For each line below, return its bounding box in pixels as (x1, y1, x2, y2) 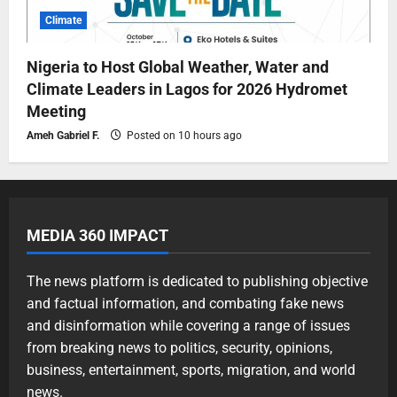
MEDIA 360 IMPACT (27, 226, 168, 245)
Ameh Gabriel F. (27, 129, 99, 143)
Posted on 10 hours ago (124, 129, 242, 143)
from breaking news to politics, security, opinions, (27, 339, 332, 357)
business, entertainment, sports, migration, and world (27, 362, 355, 379)
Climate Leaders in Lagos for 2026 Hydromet (27, 80, 347, 99)
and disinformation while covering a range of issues (27, 317, 350, 335)
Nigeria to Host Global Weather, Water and (27, 58, 329, 77)
